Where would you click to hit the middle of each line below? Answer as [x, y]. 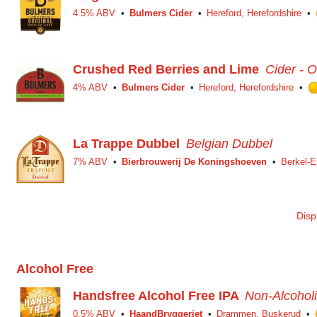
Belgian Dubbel [229, 144]
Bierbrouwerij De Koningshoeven [194, 162]
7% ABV [90, 162]
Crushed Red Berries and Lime [166, 69]
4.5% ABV [94, 13]
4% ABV [90, 87]
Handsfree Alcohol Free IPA [156, 296]
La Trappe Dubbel [126, 144]
